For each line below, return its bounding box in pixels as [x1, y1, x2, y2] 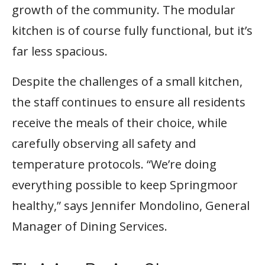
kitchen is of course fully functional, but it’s [12, 22, 253, 39]
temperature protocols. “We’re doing [12, 156, 216, 173]
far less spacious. [12, 43, 108, 60]
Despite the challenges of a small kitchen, [12, 73, 243, 90]
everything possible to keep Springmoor [12, 177, 238, 193]
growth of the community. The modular [12, 2, 235, 18]
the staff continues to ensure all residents [12, 94, 245, 111]
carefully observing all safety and [12, 135, 196, 152]
